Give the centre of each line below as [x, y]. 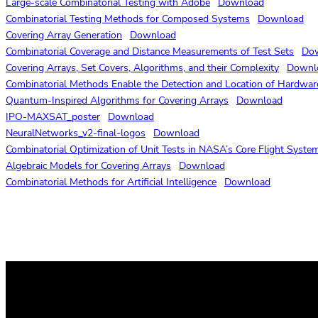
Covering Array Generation [64, 35]
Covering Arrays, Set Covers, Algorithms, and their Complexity [142, 68]
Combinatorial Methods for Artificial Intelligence [111, 182]
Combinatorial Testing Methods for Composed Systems [128, 19]
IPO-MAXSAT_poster [53, 117]
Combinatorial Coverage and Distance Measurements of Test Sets [150, 51]
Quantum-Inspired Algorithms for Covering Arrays [117, 100]
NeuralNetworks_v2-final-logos [76, 133]
